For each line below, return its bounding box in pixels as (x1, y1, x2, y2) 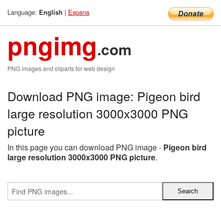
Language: (7, 7, 39, 17)
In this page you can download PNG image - (7, 142, 163, 153)
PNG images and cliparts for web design (7, 64, 115, 73)
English (39, 8, 63, 17)
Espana (68, 7, 89, 17)
